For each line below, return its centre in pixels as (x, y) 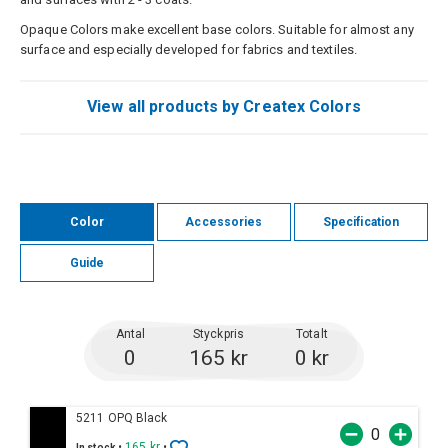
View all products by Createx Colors (224, 106)
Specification (361, 221)
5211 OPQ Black (122, 417)
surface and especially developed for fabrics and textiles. (189, 49)
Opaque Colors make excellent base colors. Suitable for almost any (217, 29)
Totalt (312, 333)
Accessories (224, 221)
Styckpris (218, 333)
